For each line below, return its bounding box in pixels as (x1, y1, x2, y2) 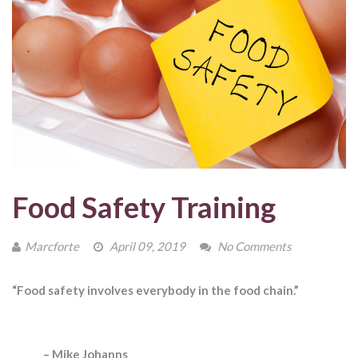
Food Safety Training (12, 189, 276, 225)
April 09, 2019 (107, 239, 185, 254)
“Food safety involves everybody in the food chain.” (12, 283, 299, 298)
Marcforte (25, 239, 79, 254)
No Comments (217, 239, 292, 254)
